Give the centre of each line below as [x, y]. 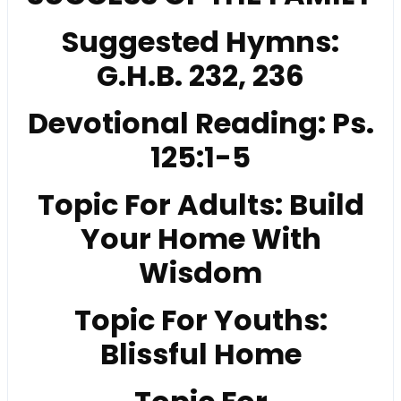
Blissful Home [200, 354]
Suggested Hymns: [200, 42]
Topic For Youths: [200, 320]
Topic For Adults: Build [200, 205]
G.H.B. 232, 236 [200, 76]
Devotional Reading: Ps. [200, 123]
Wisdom [200, 273]
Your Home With [200, 239]
